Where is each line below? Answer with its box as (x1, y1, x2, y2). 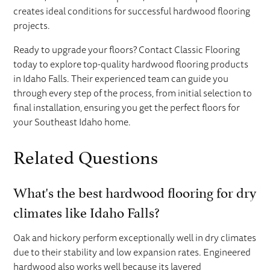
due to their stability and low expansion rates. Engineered (13, 245, 251, 259)
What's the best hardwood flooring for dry (13, 180, 257, 201)
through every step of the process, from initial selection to (13, 86, 253, 100)
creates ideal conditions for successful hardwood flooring (13, 4, 251, 18)
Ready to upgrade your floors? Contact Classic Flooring (13, 43, 240, 57)
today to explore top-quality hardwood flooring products (13, 57, 249, 71)
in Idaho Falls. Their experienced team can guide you (13, 72, 229, 86)
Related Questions (13, 141, 159, 169)
